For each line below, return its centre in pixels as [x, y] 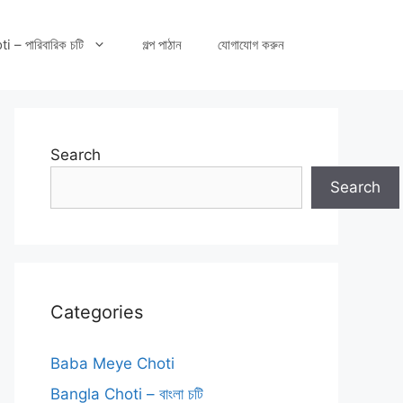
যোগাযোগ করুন [251, 45]
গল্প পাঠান [162, 45]
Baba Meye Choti [112, 363]
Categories [97, 312]
